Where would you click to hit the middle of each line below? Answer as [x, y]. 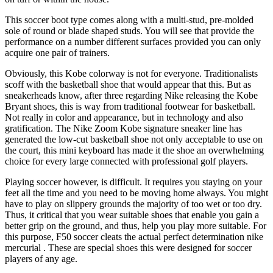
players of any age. [41, 258]
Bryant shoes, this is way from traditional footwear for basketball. [130, 106]
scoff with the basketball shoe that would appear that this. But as [128, 84]
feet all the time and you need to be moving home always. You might [136, 193]
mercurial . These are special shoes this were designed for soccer [128, 247]
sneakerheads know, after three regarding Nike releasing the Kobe [131, 95]
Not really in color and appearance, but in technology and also [124, 117]
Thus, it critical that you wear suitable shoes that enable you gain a [132, 214]
